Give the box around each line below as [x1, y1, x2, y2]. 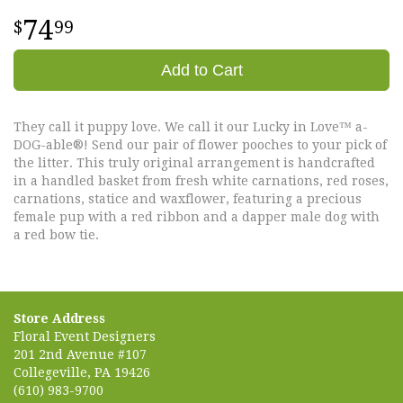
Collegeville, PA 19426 [13, 364, 150, 380]
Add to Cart [160, 60, 243, 79]
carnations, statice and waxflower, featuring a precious [13, 191, 362, 206]
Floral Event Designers [13, 328, 156, 344]
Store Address [13, 310, 105, 326]
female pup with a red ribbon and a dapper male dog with [13, 209, 380, 224]
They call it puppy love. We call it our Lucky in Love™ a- [13, 119, 368, 134]
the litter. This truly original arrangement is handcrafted [13, 155, 375, 170]
